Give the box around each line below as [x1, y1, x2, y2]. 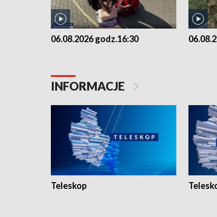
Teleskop [51, 180, 87, 191]
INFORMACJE [51, 78, 127, 93]
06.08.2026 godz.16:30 [51, 33, 139, 44]
